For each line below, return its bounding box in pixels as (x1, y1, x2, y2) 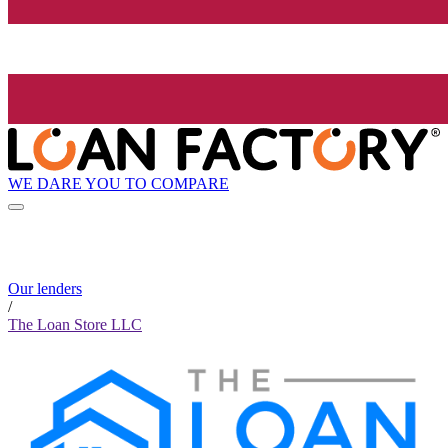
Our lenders (8, 280, 82, 298)
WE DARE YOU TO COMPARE (8, 174, 229, 192)
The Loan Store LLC (8, 316, 142, 334)
